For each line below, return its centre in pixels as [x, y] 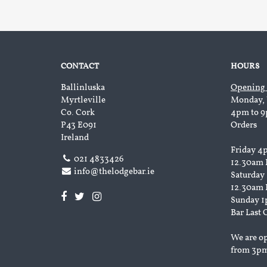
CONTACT [80, 66]
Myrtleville [83, 100]
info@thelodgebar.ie [114, 172]
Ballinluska [83, 88]
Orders [244, 125]
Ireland [75, 138]
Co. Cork [78, 113]
